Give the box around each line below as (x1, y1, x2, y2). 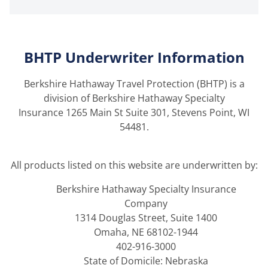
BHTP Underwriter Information (23, 47, 245, 68)
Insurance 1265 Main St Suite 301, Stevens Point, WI (19, 106, 249, 120)
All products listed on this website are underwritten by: (10, 159, 258, 172)
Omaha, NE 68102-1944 (94, 226, 198, 239)
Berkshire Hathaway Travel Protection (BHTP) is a (23, 77, 245, 91)
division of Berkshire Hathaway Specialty (43, 92, 225, 105)
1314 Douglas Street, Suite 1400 (75, 211, 217, 225)
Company (124, 197, 167, 211)
